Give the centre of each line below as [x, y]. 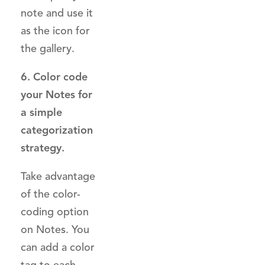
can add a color [58, 247]
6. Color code [54, 77]
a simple [41, 112]
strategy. [43, 148]
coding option [55, 212]
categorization [57, 130]
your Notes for [56, 95]
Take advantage [58, 176]
